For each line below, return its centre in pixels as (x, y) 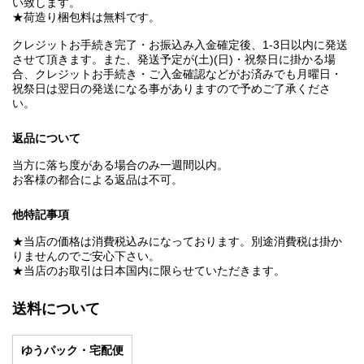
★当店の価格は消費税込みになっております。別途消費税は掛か (177, 242)
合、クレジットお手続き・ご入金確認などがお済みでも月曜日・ (177, 74)
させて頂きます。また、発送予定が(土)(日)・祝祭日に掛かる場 (174, 60)
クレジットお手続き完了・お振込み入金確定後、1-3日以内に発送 (180, 45)
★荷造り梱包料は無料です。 (86, 17)
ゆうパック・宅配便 (72, 351)
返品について (46, 139)
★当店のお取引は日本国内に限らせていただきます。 (149, 271)
